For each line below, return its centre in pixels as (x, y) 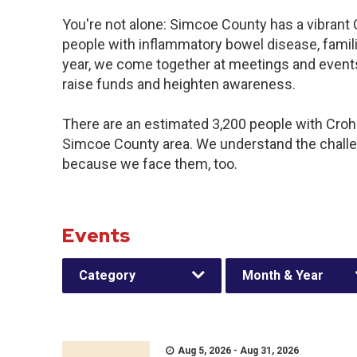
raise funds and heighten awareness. (179, 84)
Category (107, 275)
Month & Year (283, 275)
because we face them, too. (150, 164)
